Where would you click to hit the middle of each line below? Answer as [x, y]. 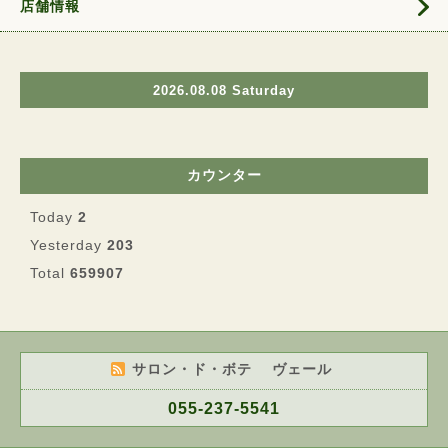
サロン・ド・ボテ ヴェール [234, 369]
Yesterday [68, 245]
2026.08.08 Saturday [224, 90]
